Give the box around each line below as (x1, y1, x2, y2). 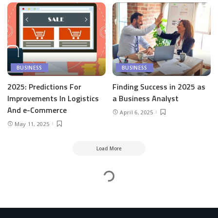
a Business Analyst (112, 92, 179, 105)
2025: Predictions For (7, 81, 81, 93)
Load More (96, 145, 122, 152)
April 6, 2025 (120, 108, 153, 116)
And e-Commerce (7, 104, 67, 116)
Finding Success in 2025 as (112, 81, 205, 93)
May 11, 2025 (15, 120, 50, 127)
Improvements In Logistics (7, 92, 99, 105)
